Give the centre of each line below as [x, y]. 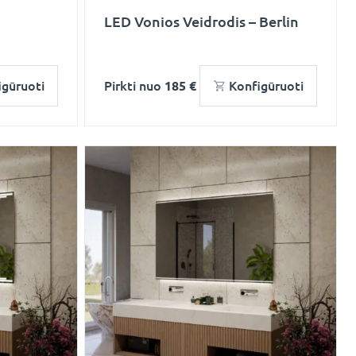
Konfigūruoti [266, 86]
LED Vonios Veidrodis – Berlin [201, 21]
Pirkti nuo [134, 86]
